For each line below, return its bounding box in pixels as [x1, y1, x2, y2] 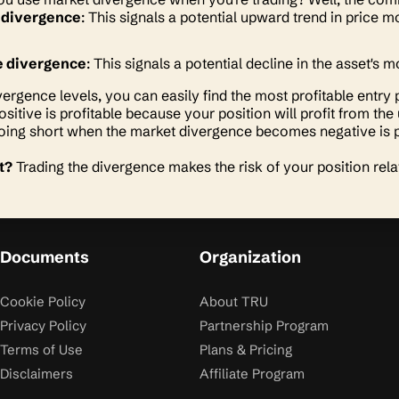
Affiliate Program [199, 365, 305, 382]
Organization [199, 247, 301, 267]
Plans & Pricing [199, 341, 292, 358]
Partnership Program [199, 317, 329, 334]
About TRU [199, 293, 268, 310]
